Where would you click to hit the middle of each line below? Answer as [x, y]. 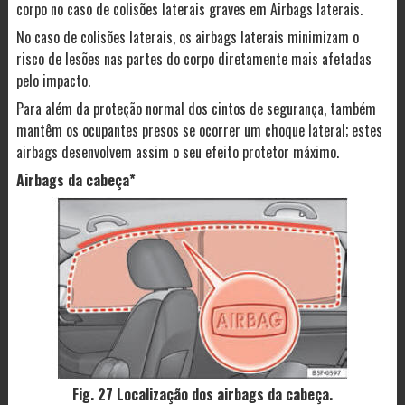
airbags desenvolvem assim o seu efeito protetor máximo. [177, 152]
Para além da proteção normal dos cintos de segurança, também [196, 109]
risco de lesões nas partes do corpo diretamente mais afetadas [193, 59]
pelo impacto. [53, 81]
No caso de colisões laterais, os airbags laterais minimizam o [187, 38]
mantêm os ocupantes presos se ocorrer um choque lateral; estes [199, 131]
